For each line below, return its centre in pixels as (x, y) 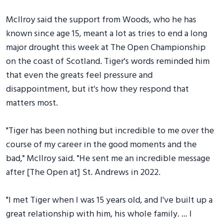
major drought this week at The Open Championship (106, 48)
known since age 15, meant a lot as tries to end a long (107, 34)
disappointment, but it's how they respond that (97, 89)
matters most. (32, 103)
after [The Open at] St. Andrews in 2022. (83, 172)
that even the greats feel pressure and (79, 75)
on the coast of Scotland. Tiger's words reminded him (108, 61)
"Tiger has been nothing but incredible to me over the (110, 131)
